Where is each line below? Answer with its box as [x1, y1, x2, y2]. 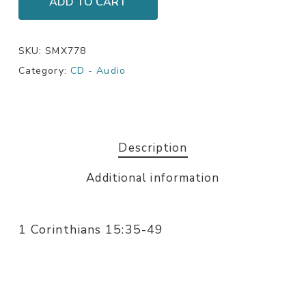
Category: [18, 64, 70, 78]
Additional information [86, 170, 220, 186]
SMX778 [45, 44, 86, 58]
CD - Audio [70, 64, 126, 78]
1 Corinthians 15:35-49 [18, 221, 164, 238]
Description [118, 140, 188, 156]
